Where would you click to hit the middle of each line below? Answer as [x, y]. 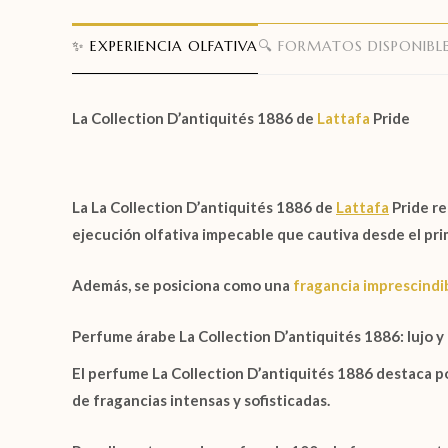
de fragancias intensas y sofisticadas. [201, 400]
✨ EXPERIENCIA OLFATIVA [165, 46]
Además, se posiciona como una [181, 284]
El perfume [112, 373]
